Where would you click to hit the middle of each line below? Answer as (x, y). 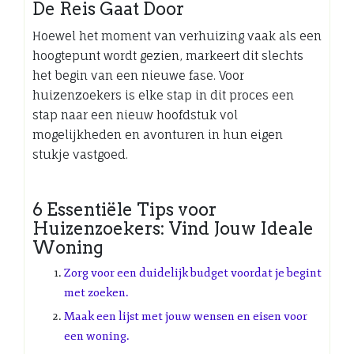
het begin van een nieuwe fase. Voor (138, 75)
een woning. (97, 336)
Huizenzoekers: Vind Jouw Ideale (173, 228)
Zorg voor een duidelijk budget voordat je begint (193, 273)
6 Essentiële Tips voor (124, 209)
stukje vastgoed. (80, 154)
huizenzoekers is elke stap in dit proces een (163, 95)
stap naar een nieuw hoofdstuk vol (135, 115)
